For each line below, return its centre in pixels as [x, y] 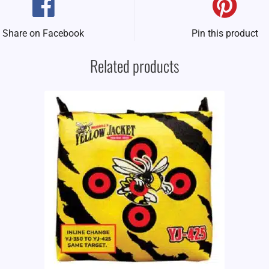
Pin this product [225, 34]
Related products [134, 66]
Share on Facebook [44, 34]
